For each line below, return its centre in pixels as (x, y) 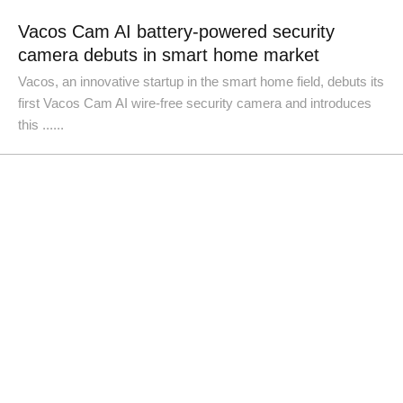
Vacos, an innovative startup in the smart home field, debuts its (201, 81)
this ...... (41, 125)
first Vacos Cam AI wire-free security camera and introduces (195, 103)
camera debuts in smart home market (169, 55)
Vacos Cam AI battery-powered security (176, 31)
